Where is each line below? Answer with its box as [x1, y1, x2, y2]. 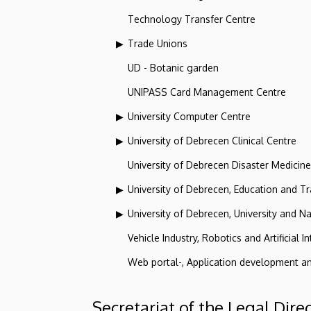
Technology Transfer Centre [128, 12, 255, 25]
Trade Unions [128, 37, 187, 49]
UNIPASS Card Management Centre [128, 85, 286, 98]
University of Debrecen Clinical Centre [128, 134, 296, 146]
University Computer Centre [128, 110, 251, 122]
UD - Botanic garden [128, 61, 219, 74]
